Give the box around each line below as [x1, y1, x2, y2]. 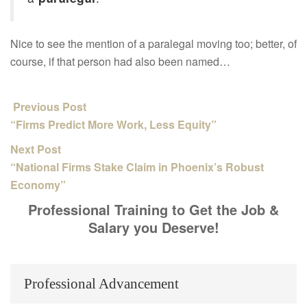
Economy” [10, 177, 66, 193]
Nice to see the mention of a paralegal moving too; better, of [10, 36, 297, 51]
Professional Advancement [24, 275, 179, 292]
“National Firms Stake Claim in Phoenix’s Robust [10, 159, 264, 175]
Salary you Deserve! [88, 217, 219, 237]
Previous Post [10, 99, 86, 114]
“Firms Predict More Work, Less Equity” [10, 116, 217, 132]
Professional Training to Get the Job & [28, 199, 279, 219]
